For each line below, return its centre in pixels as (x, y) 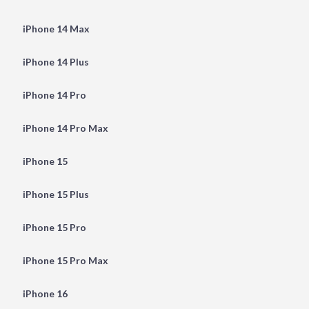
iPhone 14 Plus (56, 61)
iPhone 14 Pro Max (65, 128)
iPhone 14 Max (56, 28)
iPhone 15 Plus (56, 194)
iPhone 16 (45, 293)
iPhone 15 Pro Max (65, 260)
